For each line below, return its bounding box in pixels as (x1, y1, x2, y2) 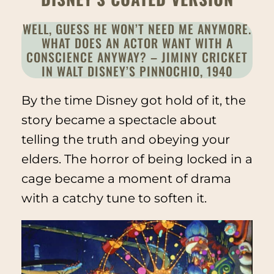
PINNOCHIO (139, 62, 200, 81)
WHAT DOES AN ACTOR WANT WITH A (41, 34, 233, 53)
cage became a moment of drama (21, 171, 231, 187)
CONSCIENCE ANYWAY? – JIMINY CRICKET (26, 48, 248, 67)
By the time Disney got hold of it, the (21, 93, 246, 108)
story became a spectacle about (21, 113, 217, 128)
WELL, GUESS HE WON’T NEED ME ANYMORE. (23, 20, 251, 39)
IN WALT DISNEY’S (41, 62, 139, 81)
